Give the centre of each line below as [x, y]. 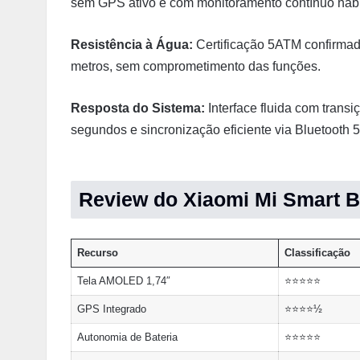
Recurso [97, 253]
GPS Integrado [111, 309]
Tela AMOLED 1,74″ [123, 281]
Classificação [317, 253]
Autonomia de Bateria [127, 337]
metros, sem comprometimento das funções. [196, 67]
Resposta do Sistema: [138, 108]
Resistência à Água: [132, 45]
